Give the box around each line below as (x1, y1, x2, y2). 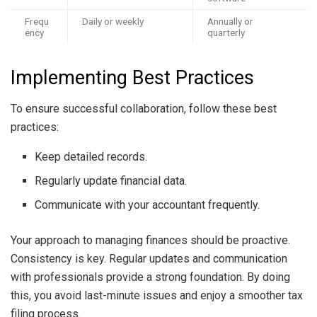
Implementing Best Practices (11, 66, 254, 89)
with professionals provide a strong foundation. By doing (11, 270, 290, 284)
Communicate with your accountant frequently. (35, 198, 260, 212)
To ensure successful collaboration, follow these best (11, 102, 277, 116)
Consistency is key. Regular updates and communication (11, 252, 287, 266)
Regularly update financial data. (35, 174, 188, 188)
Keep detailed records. (35, 150, 148, 164)
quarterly (207, 26, 245, 38)
